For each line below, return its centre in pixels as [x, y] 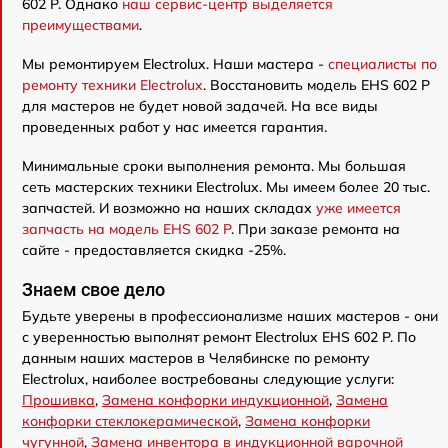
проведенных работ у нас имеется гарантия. [174, 127]
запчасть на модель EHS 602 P [126, 229]
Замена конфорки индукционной [215, 400]
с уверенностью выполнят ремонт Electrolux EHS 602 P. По [219, 337]
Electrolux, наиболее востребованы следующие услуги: [208, 379]
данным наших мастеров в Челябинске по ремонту [196, 358]
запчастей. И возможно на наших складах [169, 208]
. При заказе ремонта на [315, 229]
